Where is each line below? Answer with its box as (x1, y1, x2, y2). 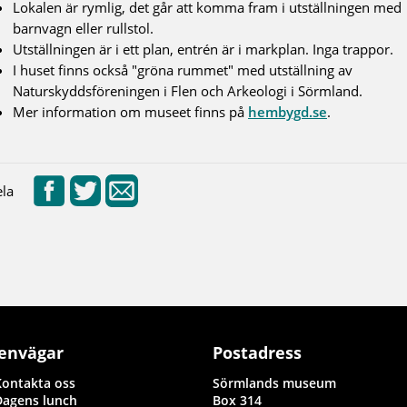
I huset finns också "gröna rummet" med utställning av (13, 60, 352, 79)
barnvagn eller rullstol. (13, 18, 154, 37)
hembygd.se (248, 102, 327, 121)
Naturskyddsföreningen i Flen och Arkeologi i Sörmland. (13, 81, 362, 100)
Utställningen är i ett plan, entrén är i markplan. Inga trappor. (13, 39, 393, 58)
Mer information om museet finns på (13, 102, 248, 121)
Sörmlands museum (212, 373, 336, 392)
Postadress (212, 341, 302, 363)
